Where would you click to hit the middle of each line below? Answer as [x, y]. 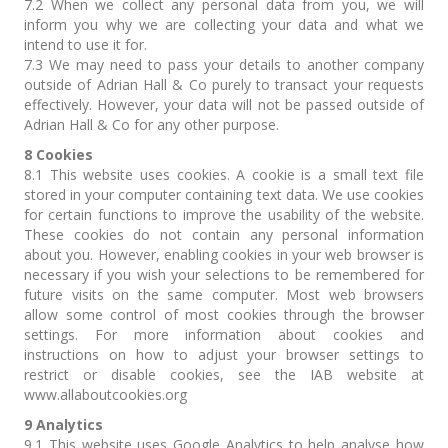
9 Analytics [63, 424]
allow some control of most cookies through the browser [224, 314]
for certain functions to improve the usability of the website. [224, 214]
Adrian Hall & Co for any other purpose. [151, 124]
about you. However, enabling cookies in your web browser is [224, 254]
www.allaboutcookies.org [105, 394]
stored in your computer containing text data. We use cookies [224, 194]
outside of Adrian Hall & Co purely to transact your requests [224, 84]
